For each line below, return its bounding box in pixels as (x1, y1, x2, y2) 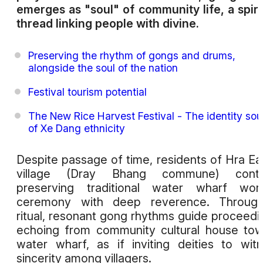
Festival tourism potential (28, 85, 147, 98)
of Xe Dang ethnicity (28, 122, 125, 134)
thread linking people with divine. (16, 16, 199, 31)
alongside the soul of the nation (28, 61, 178, 74)
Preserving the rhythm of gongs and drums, (28, 49, 235, 62)
